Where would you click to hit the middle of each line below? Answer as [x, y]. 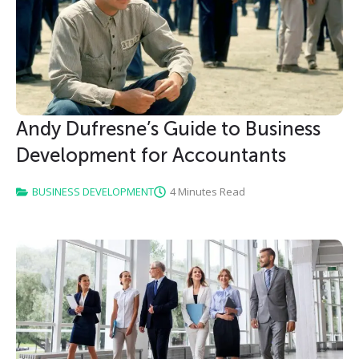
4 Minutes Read [208, 192]
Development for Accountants [151, 155]
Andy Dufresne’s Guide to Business [168, 129]
